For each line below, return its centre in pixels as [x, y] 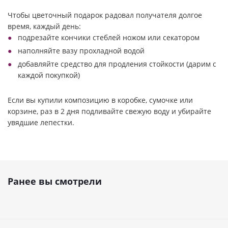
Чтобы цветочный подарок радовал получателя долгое [105, 15]
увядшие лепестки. [41, 122]
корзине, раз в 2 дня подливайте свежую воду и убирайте [109, 111]
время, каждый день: [44, 26]
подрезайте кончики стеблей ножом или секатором [109, 37]
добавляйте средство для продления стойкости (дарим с [117, 64]
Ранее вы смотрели [55, 181]
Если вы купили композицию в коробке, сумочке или [100, 100]
